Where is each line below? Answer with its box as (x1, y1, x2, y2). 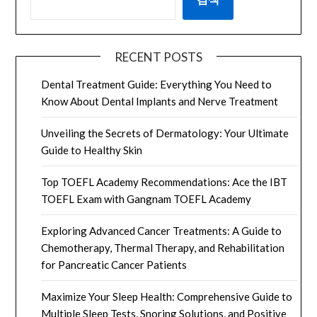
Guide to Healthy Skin (41, 144, 143, 157)
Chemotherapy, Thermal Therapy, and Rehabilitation (41, 241, 285, 255)
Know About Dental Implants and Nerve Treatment (41, 95, 279, 108)
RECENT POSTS (115, 50, 202, 65)
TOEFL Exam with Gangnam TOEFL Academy (41, 192, 252, 206)
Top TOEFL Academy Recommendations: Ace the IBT (41, 175, 288, 189)
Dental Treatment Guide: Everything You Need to (41, 78, 272, 91)
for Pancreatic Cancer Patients (41, 258, 188, 272)
